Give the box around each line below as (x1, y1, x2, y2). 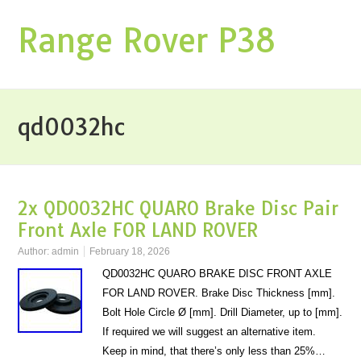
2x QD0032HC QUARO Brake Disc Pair (18, 197, 339, 220)
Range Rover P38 (18, 20, 277, 60)
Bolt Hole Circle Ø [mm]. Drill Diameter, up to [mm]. (102, 306, 343, 318)
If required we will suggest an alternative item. (102, 326, 317, 338)
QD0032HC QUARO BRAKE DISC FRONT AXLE (102, 268, 333, 280)
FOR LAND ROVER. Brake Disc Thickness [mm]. (102, 287, 336, 299)
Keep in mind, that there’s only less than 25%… (102, 345, 326, 357)
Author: (18, 246, 52, 257)
